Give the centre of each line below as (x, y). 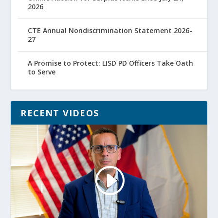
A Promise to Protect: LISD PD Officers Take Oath (111, 63)
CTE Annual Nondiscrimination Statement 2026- (110, 30)
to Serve (42, 72)
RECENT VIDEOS (60, 113)
